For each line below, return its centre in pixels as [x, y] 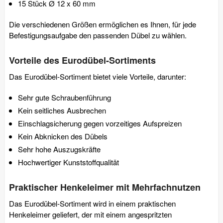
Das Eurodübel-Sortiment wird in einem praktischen [92, 203]
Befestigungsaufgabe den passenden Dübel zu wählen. [98, 35]
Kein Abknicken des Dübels [63, 136]
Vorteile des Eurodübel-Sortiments [82, 60]
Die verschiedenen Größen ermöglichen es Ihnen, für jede [103, 24]
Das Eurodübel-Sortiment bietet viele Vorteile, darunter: [98, 76]
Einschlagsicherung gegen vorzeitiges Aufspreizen [100, 123]
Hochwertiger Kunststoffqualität [68, 162]
